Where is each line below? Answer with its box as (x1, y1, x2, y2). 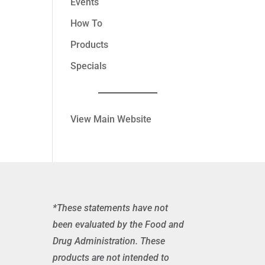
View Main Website (70, 113, 152, 125)
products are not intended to (53, 252, 170, 264)
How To (70, 17, 103, 29)
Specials (70, 60, 107, 72)
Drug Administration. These (53, 235, 166, 247)
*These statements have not (53, 202, 169, 214)
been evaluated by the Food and (53, 219, 185, 231)
